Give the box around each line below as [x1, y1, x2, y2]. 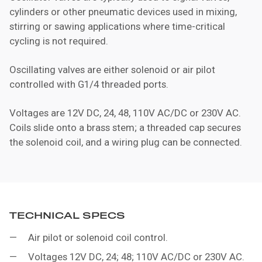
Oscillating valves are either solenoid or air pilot [9, 63, 215, 75]
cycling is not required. [9, 35, 108, 47]
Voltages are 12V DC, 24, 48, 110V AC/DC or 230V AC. [9, 106, 241, 119]
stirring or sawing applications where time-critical [9, 20, 225, 32]
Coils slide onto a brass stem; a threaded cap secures [9, 121, 241, 133]
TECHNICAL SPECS [9, 210, 125, 221]
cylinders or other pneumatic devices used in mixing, [9, 5, 237, 18]
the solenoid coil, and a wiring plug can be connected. [9, 136, 242, 148]
